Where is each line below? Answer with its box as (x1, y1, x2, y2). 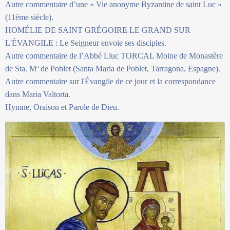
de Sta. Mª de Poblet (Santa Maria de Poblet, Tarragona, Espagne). (5, 64, 220, 73)
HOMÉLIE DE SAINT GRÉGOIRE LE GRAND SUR (5, 25, 190, 34)
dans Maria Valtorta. (5, 89, 70, 99)
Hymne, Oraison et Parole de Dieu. (5, 102, 119, 111)
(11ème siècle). (5, 12, 53, 22)
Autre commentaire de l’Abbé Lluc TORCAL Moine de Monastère (5, 51, 223, 60)
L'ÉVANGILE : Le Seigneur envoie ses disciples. (5, 38, 166, 47)
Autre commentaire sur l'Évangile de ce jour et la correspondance (5, 76, 216, 86)
